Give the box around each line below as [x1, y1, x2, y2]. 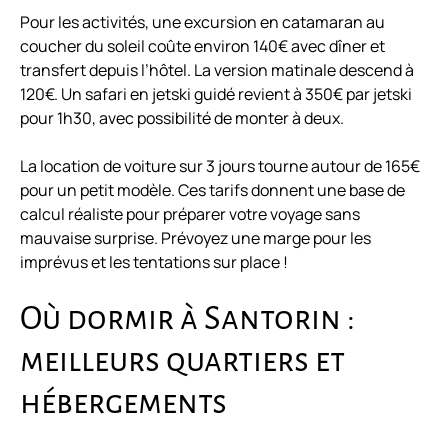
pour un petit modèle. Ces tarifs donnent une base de [20, 179, 405, 202]
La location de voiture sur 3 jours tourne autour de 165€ [20, 155, 420, 178]
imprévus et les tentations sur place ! [20, 251, 288, 274]
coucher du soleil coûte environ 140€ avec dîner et [20, 35, 385, 58]
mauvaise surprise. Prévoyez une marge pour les [20, 227, 371, 250]
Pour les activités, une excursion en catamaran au [20, 11, 385, 34]
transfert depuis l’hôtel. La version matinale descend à [20, 59, 414, 82]
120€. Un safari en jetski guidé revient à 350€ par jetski [20, 83, 412, 106]
